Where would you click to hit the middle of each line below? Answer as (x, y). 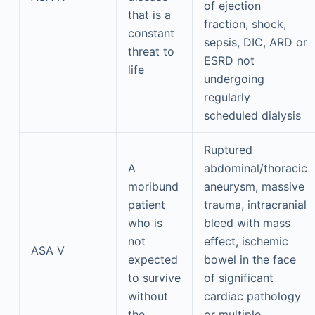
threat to (151, 51)
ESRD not (229, 60)
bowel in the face (250, 259)
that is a (149, 15)
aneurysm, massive (254, 186)
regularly (227, 97)
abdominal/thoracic (255, 168)
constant (151, 33)
